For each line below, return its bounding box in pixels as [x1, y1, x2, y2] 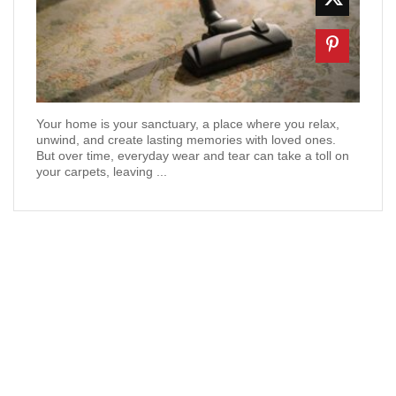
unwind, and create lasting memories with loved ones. [36, 133, 339, 148]
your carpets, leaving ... [36, 164, 167, 179]
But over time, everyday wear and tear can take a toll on [36, 148, 349, 164]
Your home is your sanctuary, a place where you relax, [36, 117, 339, 132]
